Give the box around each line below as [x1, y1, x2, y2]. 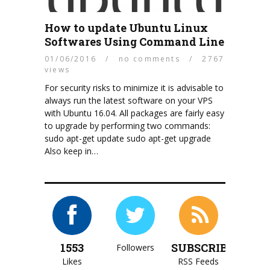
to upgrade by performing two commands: [45, 120, 210, 131]
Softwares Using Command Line [45, 34, 224, 49]
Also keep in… [45, 145, 98, 157]
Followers [116, 242, 154, 253]
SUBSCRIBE [171, 240, 234, 255]
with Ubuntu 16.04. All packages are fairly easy [45, 107, 224, 119]
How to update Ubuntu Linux [45, 20, 208, 35]
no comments [118, 54, 180, 64]
